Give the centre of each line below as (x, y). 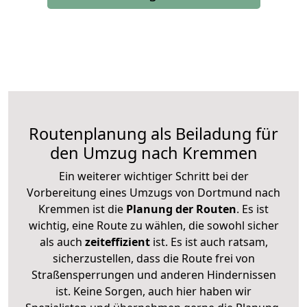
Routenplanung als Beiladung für (153, 133)
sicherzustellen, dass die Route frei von (153, 258)
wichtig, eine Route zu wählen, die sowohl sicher (153, 225)
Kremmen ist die (81, 209)
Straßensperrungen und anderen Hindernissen (153, 274)
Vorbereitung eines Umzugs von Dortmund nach (153, 192)
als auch (62, 242)
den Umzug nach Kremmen (153, 152)
